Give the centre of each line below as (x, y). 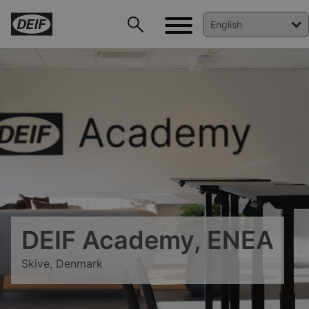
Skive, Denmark (62, 263)
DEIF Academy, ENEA (148, 240)
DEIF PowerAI (60, 208)
